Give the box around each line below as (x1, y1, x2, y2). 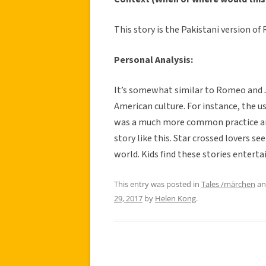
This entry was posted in (114, 178, 201, 189)
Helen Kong (155, 192, 196, 204)
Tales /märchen (201, 178, 255, 189)
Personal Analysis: (114, 53, 193, 66)
